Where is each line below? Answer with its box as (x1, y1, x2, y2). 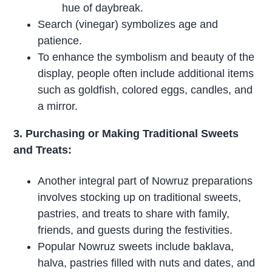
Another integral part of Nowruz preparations (38, 175, 253, 188)
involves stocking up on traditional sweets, (38, 191, 242, 204)
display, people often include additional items (38, 67, 254, 80)
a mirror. (38, 100, 78, 112)
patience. (38, 34, 83, 47)
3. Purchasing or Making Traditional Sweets (13, 127, 239, 140)
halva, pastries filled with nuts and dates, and (38, 257, 256, 270)
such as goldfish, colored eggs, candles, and (38, 83, 253, 96)
